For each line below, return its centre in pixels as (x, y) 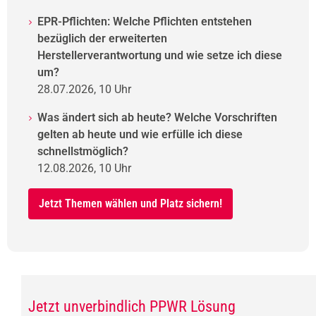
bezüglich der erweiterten (102, 38)
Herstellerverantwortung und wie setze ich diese (160, 55)
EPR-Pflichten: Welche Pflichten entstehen (145, 21)
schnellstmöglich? (83, 151)
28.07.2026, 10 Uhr (84, 89)
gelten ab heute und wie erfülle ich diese (140, 134)
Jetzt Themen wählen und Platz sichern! (130, 203)
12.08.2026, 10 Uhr (84, 168)
